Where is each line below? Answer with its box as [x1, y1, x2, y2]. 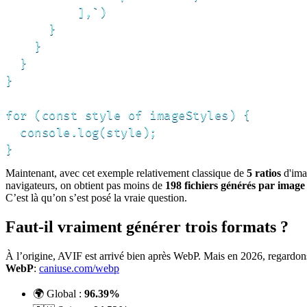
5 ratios [247, 167, 281, 180]
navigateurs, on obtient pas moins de [5, 180, 165, 192]
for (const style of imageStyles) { [5, 108, 250, 123]
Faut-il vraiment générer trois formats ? [5, 218, 288, 236]
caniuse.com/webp [39, 262, 119, 275]
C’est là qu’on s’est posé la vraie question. [5, 192, 187, 204]
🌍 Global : [33, 288, 84, 300]
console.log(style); [5, 125, 157, 140]
